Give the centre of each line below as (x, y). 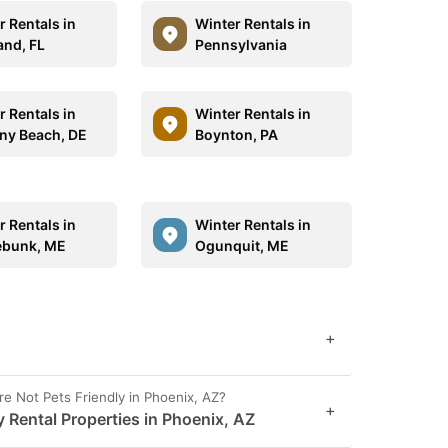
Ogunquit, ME (241, 245)
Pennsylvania (240, 44)
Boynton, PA (236, 134)
